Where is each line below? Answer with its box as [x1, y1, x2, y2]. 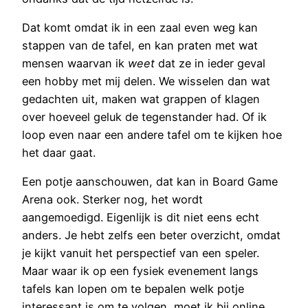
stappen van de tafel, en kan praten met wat [22, 38, 258, 52]
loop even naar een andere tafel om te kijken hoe [22, 127, 282, 142]
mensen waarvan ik [22, 56, 128, 70]
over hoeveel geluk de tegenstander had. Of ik [22, 109, 267, 124]
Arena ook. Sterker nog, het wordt [22, 192, 203, 207]
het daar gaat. [22, 145, 96, 159]
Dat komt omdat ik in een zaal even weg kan [22, 20, 258, 34]
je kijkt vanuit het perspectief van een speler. [22, 246, 259, 261]
